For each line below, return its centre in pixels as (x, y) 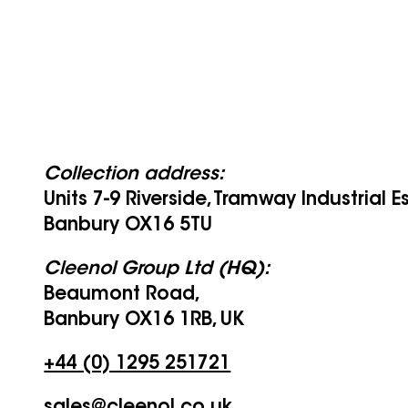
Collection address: (134, 175)
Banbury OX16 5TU (128, 226)
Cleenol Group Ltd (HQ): (157, 270)
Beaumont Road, (122, 295)
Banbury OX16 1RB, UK (144, 321)
